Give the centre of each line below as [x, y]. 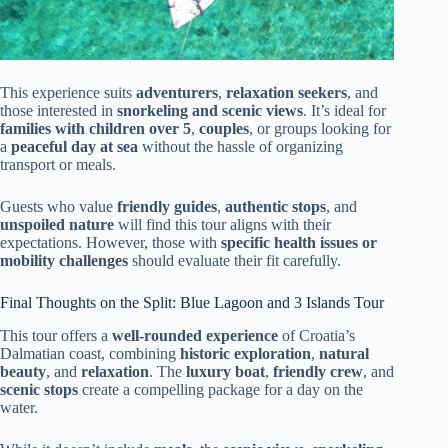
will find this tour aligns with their [222, 225]
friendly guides [167, 207]
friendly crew [318, 371]
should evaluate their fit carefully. [234, 261]
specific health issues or [299, 243]
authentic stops [275, 207]
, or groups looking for [320, 129]
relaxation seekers [286, 93]
